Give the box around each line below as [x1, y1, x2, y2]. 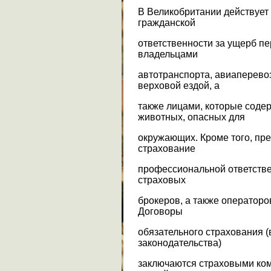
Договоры [138, 206, 183, 217]
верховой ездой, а [138, 80, 220, 91]
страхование [138, 143, 195, 154]
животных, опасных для [138, 111, 245, 122]
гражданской [138, 17, 195, 28]
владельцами [138, 48, 198, 59]
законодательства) [138, 237, 221, 248]
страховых [138, 174, 186, 185]
